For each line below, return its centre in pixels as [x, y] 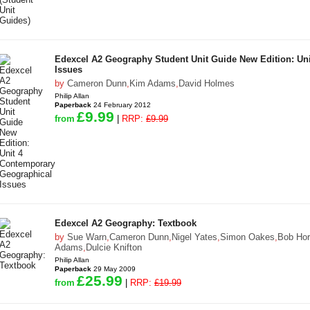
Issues [69, 70]
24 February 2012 [121, 105]
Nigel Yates [194, 237]
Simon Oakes [247, 237]
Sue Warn [87, 237]
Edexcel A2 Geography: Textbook [126, 223]
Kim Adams [153, 83]
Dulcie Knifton [114, 247]
